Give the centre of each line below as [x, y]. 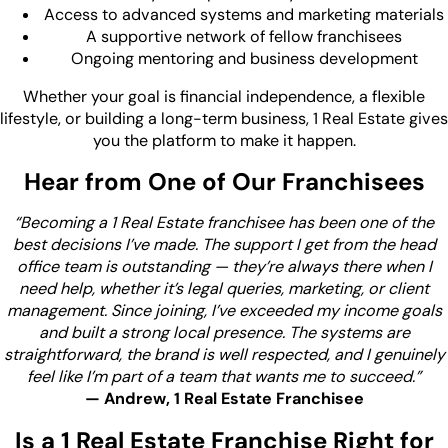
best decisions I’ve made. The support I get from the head [224, 245]
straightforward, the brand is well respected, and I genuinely [224, 355]
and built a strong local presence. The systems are [224, 333]
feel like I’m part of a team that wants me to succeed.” [224, 377]
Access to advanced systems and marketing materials [244, 15]
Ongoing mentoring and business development [244, 59]
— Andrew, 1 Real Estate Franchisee [224, 399]
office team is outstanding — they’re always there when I [224, 267]
